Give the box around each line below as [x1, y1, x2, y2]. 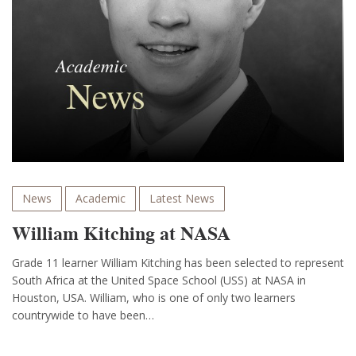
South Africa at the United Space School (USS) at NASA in [12, 273, 306, 288]
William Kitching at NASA [12, 220, 230, 247]
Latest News [149, 191, 215, 207]
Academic [75, 191, 126, 207]
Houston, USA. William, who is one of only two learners [12, 290, 296, 306]
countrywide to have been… [12, 308, 154, 323]
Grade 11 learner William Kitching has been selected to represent [12, 255, 344, 271]
